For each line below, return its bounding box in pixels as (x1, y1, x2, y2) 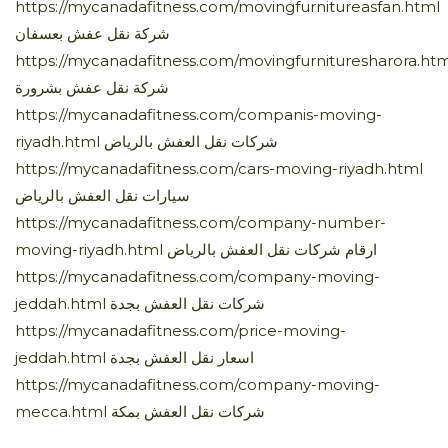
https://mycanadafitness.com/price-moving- (15, 320, 346, 340)
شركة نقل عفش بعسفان (15, 23, 170, 43)
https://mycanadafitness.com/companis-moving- (15, 104, 382, 124)
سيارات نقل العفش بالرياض (15, 185, 190, 205)
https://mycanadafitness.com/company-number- (15, 212, 386, 232)
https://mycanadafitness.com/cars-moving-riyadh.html (15, 158, 423, 178)
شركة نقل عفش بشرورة (15, 77, 169, 97)
